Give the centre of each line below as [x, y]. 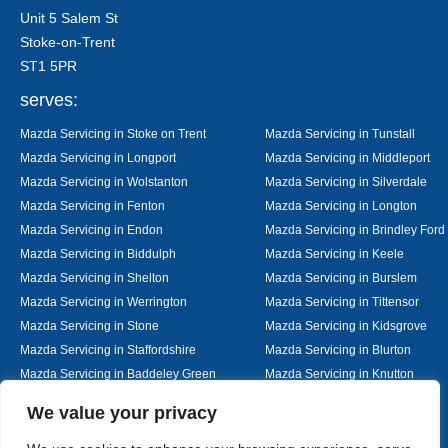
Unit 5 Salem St [69, 18]
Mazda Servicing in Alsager [94, 397]
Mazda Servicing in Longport [98, 157]
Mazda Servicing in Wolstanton [104, 181]
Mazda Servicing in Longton [341, 205]
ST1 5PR [48, 66]
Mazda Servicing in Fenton [92, 205]
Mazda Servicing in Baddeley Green [118, 373]
